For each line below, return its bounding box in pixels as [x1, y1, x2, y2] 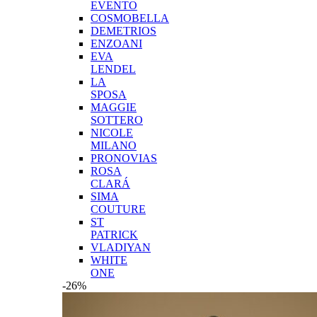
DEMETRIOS [91, 24, 156, 37]
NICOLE [91, 126, 133, 139]
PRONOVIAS [91, 151, 157, 164]
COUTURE [91, 202, 146, 215]
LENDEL [91, 62, 136, 75]
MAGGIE [91, 100, 137, 113]
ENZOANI [91, 37, 142, 50]
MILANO [91, 139, 137, 151]
